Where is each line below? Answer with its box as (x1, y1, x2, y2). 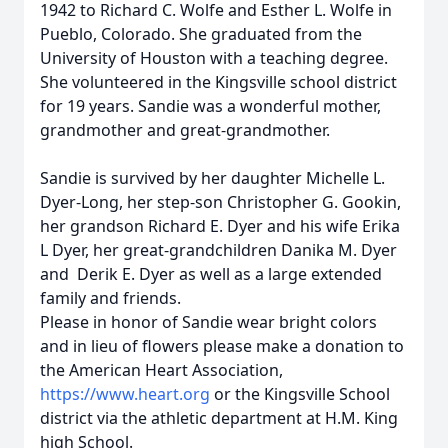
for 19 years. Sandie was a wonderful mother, (40, 95, 381, 117)
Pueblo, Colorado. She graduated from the (40, 23, 362, 45)
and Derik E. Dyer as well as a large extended (40, 263, 382, 285)
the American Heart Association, (40, 359, 283, 381)
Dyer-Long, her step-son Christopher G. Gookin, (40, 191, 401, 213)
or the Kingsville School (214, 383, 390, 405)
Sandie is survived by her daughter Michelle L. (40, 167, 385, 189)
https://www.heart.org (40, 383, 214, 405)
